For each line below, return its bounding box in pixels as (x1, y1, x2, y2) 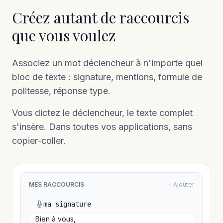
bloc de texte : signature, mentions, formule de (12, 72, 202, 82)
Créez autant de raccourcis (12, 7, 189, 27)
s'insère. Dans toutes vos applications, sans (12, 121, 192, 132)
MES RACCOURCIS (29, 181, 84, 188)
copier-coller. (12, 135, 66, 146)
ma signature (43, 200, 91, 208)
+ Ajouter (168, 181, 194, 188)
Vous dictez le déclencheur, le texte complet (12, 108, 193, 118)
